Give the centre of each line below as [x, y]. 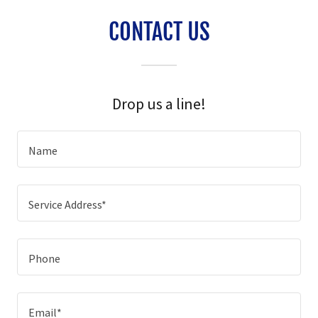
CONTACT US [159, 32]
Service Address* [67, 204]
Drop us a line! [159, 104]
